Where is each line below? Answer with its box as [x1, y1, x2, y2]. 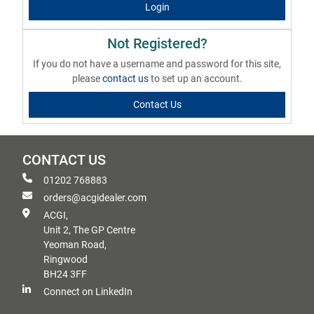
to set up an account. [150, 73, 243, 84]
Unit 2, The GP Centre [43, 224, 135, 235]
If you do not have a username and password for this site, [33, 58, 281, 69]
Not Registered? [107, 36, 207, 52]
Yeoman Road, [43, 239, 107, 250]
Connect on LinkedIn [43, 286, 132, 297]
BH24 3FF [43, 268, 87, 280]
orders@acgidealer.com [43, 192, 146, 203]
